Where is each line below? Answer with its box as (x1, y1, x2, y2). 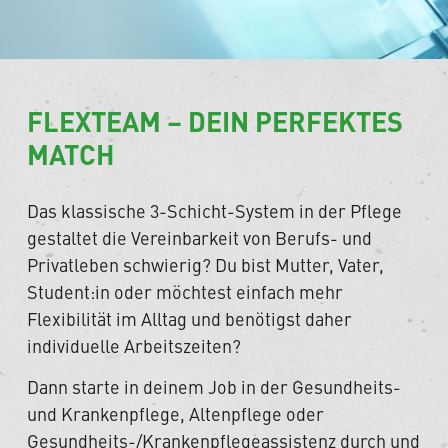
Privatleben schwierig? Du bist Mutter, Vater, (27, 251, 385, 277)
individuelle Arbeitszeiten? (27, 332, 242, 358)
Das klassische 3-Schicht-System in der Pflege (27, 197, 403, 223)
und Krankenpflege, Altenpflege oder (27, 401, 325, 427)
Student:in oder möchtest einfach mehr (27, 278, 344, 304)
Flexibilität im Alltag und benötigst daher (27, 305, 353, 331)
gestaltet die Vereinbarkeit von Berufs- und (27, 224, 373, 250)
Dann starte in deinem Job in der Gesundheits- (27, 374, 402, 400)
